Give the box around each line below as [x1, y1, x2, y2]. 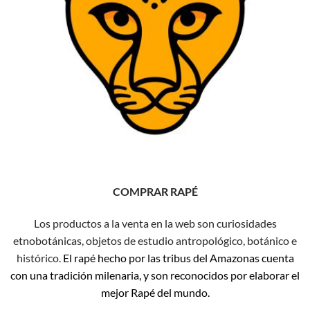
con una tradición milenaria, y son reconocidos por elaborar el [10, 268, 300, 282]
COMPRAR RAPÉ [112, 185, 198, 199]
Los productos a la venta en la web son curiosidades [33, 217, 277, 230]
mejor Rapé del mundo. [100, 286, 210, 300]
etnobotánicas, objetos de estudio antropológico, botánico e [13, 234, 297, 248]
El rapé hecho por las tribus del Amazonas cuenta [62, 251, 294, 265]
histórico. [16, 251, 63, 265]
